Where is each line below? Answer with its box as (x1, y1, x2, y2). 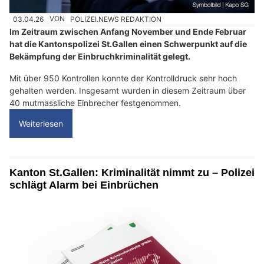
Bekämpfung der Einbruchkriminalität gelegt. (9, 51, 190, 61)
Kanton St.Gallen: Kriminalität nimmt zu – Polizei (9, 166, 255, 179)
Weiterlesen (19, 118, 63, 128)
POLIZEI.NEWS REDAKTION (70, 14, 162, 24)
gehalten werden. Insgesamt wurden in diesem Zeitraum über (9, 85, 246, 95)
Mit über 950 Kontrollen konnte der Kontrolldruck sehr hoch (9, 72, 237, 83)
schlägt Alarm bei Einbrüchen (9, 179, 159, 191)
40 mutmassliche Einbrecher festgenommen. (9, 97, 181, 108)
